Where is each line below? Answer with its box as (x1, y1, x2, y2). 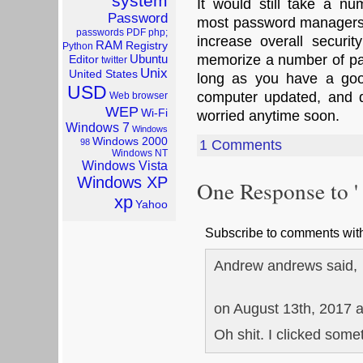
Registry (126, 40, 168, 52)
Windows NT (112, 147, 168, 159)
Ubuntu (130, 52, 168, 66)
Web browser (109, 90, 168, 101)
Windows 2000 (92, 135, 168, 147)
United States (69, 68, 138, 80)
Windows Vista (82, 159, 168, 173)
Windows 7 (66, 121, 130, 135)
